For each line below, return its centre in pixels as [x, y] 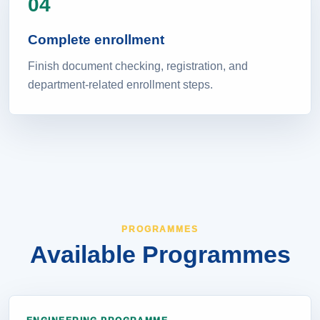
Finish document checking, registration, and [138, 67]
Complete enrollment [96, 41]
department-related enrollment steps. [120, 86]
